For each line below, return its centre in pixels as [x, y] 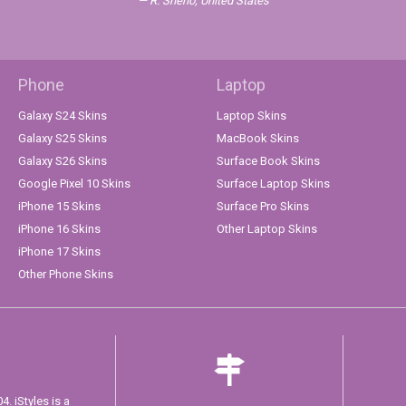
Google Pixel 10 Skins [74, 184]
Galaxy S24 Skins [63, 116]
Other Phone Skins [66, 275]
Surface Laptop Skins [273, 184]
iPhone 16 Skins [59, 229]
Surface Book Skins [268, 161]
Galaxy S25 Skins [63, 139]
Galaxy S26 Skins [63, 161]
